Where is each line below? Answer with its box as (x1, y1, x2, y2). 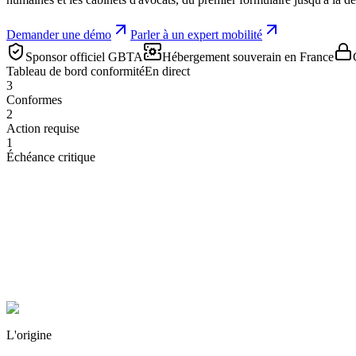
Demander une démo (6, 27, 111, 41)
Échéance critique (6, 149, 95, 164)
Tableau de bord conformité (6, 64, 145, 78)
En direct (145, 64, 190, 78)
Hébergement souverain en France (162, 49, 334, 64)
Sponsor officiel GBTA (25, 49, 143, 64)
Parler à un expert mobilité (130, 27, 262, 41)
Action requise (6, 121, 79, 135)
